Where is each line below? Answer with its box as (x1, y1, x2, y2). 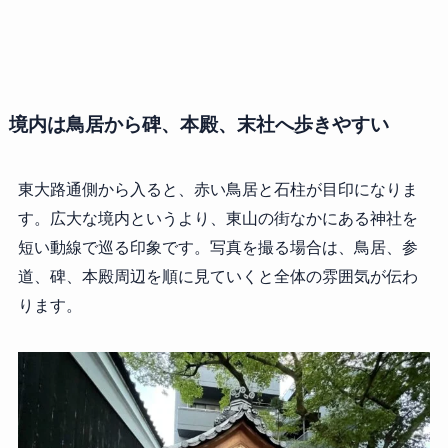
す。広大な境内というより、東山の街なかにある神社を (17, 207, 418, 230)
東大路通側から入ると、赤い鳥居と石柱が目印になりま (17, 178, 418, 201)
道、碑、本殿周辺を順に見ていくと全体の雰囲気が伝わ (17, 265, 418, 288)
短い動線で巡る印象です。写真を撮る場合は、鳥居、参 (17, 236, 418, 259)
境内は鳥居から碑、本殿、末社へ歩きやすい (8, 109, 389, 137)
